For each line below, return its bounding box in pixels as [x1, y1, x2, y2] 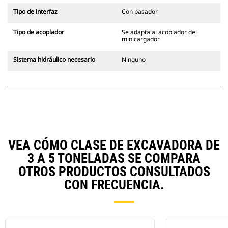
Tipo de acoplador [13, 27, 64, 37]
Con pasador [122, 7, 158, 16]
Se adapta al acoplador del [122, 27, 197, 37]
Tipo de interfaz [13, 7, 58, 16]
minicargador [122, 35, 160, 44]
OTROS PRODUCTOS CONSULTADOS [18, 164, 210, 180]
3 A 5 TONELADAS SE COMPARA [27, 151, 201, 166]
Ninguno [122, 55, 146, 64]
